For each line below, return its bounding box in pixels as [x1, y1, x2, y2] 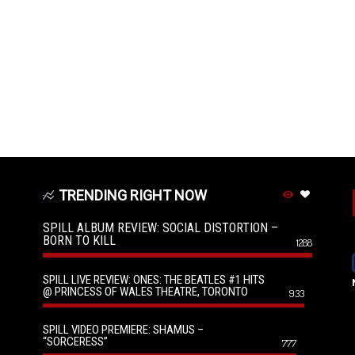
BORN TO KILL [43, 232, 116, 248]
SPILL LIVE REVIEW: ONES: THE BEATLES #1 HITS [43, 272, 265, 287]
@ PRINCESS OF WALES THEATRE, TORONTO [43, 284, 248, 299]
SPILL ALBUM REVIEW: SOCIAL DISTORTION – [43, 219, 278, 235]
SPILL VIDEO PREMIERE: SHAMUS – [43, 322, 204, 337]
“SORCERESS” [43, 334, 108, 349]
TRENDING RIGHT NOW [58, 186, 207, 204]
